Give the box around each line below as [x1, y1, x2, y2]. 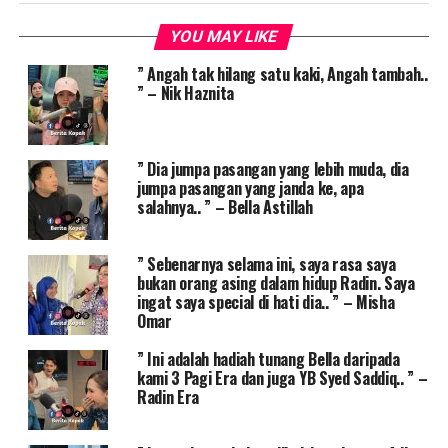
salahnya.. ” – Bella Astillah [136, 194, 313, 219]
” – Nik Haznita [136, 80, 235, 105]
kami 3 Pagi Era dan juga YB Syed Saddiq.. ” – [136, 365, 428, 390]
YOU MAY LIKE [168, 26, 281, 46]
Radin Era [136, 384, 199, 409]
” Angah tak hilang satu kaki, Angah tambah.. [136, 61, 428, 86]
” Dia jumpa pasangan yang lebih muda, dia [136, 156, 409, 181]
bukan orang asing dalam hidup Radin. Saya [136, 270, 415, 295]
